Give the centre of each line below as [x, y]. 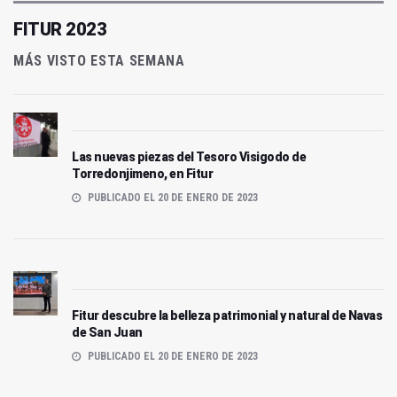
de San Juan [107, 332]
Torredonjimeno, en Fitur [142, 173]
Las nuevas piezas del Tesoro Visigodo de [189, 156]
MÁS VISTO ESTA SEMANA [99, 60]
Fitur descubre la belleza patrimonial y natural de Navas [227, 315]
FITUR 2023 [60, 29]
